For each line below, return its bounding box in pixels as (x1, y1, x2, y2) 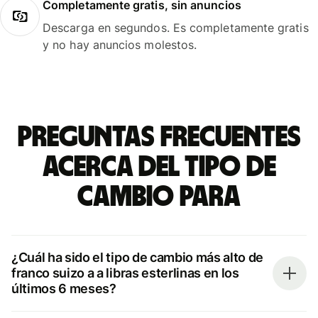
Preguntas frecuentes (17, 123, 301, 152)
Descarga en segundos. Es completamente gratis (43, 20, 309, 35)
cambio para (77, 182, 241, 212)
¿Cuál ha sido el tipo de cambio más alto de (11, 249, 264, 265)
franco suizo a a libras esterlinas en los (11, 265, 239, 280)
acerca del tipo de (42, 153, 276, 182)
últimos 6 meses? (11, 280, 116, 296)
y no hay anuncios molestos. (43, 37, 197, 52)
